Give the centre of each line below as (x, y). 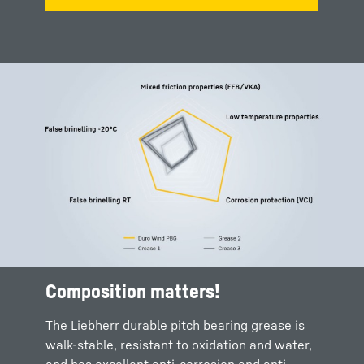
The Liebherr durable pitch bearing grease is (175, 325)
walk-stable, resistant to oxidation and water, (179, 344)
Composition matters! (133, 291)
